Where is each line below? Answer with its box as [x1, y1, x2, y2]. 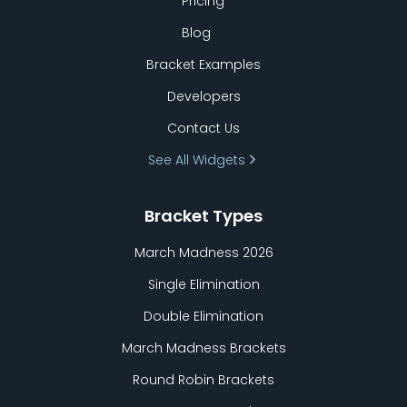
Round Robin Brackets [133, 370, 274, 389]
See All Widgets [147, 150, 245, 169]
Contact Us [167, 118, 240, 137]
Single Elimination [147, 274, 260, 293]
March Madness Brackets [121, 338, 286, 357]
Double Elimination [144, 306, 263, 325]
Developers [166, 86, 241, 105]
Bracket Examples [146, 55, 261, 74]
